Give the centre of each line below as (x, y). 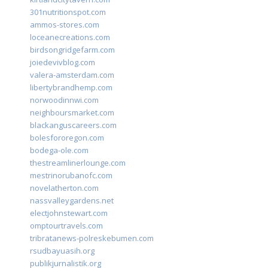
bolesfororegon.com (67, 138)
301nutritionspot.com (68, 12)
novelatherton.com (64, 188)
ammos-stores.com (65, 25)
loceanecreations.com (70, 37)
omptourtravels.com (66, 226)
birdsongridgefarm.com (72, 50)
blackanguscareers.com (73, 125)
